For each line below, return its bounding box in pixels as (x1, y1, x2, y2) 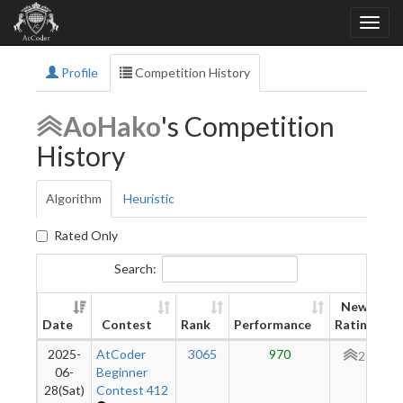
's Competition (161, 110, 335, 142)
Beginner (96, 364, 148, 380)
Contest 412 (96, 382, 168, 398)
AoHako (63, 110, 161, 142)
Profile (58, 65, 98, 80)
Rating (335, 317, 374, 332)
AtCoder (96, 346, 146, 362)
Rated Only (54, 228, 118, 243)
